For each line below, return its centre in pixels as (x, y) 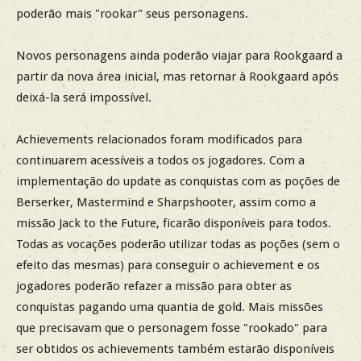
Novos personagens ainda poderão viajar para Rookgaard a (179, 56)
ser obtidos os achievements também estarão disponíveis (175, 349)
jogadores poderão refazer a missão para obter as (154, 286)
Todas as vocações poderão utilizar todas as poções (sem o (178, 245)
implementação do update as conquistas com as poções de (178, 182)
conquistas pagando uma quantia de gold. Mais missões (170, 307)
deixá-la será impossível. (84, 98)
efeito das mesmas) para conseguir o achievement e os (168, 266)
